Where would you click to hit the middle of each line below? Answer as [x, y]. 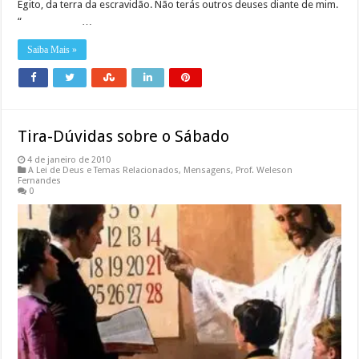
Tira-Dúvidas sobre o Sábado [124, 136]
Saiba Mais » [52, 49]
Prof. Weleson [264, 170]
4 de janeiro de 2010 [69, 159]
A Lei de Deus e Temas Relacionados [104, 170]
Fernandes [40, 180]
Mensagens [208, 170]
